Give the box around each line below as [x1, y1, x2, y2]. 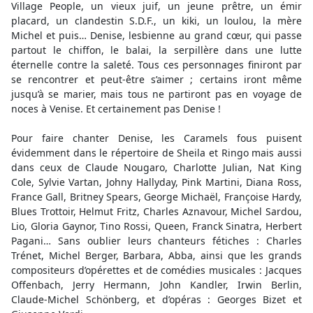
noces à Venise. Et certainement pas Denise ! [11, 102, 221, 115]
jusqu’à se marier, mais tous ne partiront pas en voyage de [11, 87, 302, 101]
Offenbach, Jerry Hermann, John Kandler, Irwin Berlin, [11, 278, 302, 291]
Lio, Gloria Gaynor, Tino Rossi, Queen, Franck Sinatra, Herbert [11, 219, 302, 233]
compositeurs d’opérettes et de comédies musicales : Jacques [11, 263, 302, 277]
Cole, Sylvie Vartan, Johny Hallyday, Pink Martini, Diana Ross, [11, 175, 302, 189]
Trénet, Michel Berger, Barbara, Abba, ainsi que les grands [11, 249, 302, 262]
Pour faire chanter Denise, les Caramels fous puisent [11, 131, 302, 145]
